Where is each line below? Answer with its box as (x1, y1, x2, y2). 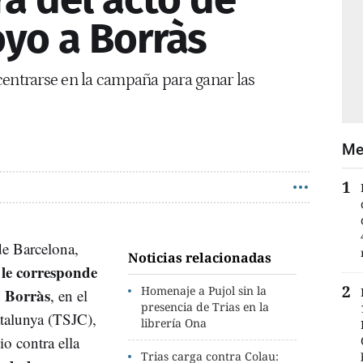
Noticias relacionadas (128, 248, 272, 267)
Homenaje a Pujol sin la (141, 282, 267, 298)
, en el (50, 284, 88, 305)
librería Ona (141, 314, 207, 331)
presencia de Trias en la (141, 298, 270, 314)
